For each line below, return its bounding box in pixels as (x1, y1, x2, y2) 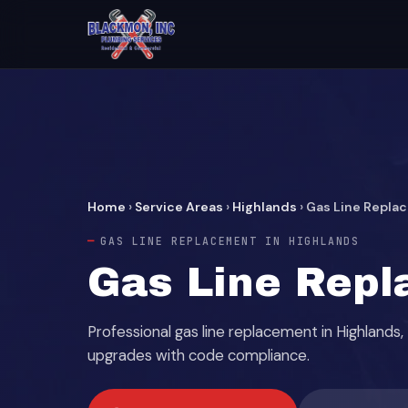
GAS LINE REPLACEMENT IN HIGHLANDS (100, 234, 360, 248)
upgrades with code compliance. (87, 345, 310, 365)
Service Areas (135, 199, 223, 215)
